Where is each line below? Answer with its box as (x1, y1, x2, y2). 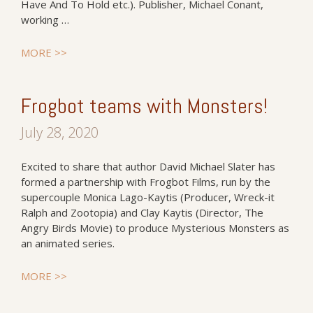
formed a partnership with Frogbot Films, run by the (21, 175, 270, 189)
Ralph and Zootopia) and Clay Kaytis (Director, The (21, 205, 263, 219)
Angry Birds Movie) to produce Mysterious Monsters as (21, 221, 289, 235)
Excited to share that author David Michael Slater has (21, 159, 275, 173)
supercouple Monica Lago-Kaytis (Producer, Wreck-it (21, 190, 275, 204)
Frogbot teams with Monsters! (21, 93, 268, 119)
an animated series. (21, 236, 115, 250)
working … (21, 13, 69, 27)
